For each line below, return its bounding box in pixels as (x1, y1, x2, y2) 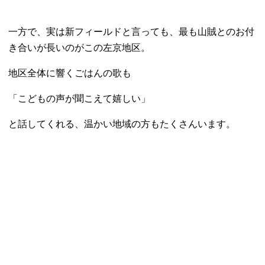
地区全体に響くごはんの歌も (8, 67, 132, 78)
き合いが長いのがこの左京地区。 (8, 42, 151, 53)
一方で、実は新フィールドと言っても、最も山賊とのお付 (8, 26, 255, 37)
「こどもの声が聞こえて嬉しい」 (8, 93, 151, 104)
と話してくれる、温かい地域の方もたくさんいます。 (8, 118, 236, 129)
